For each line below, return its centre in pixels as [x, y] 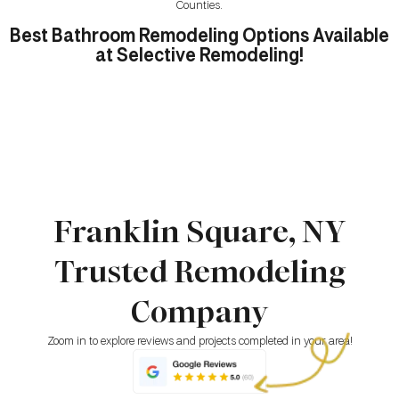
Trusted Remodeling [199, 273]
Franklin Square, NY [199, 232]
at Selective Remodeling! [199, 57]
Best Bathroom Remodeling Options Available [199, 37]
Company [199, 313]
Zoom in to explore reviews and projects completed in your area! [199, 342]
